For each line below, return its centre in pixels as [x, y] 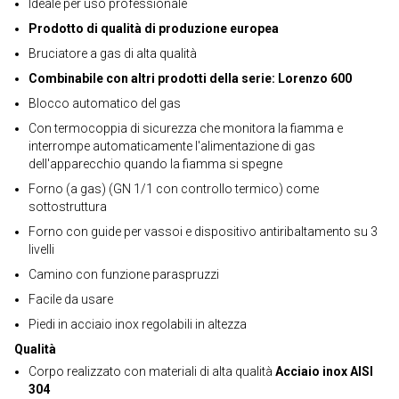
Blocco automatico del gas [105, 103]
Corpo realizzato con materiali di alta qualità [152, 371]
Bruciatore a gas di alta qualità [113, 53]
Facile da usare [71, 299]
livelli [41, 249]
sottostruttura [68, 207]
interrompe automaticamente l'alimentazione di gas [172, 146]
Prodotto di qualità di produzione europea [154, 28]
